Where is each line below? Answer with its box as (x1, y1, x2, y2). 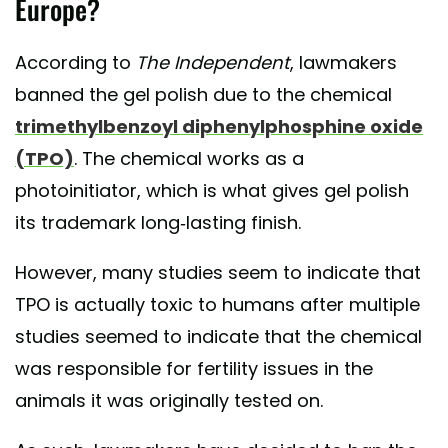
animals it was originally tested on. (15, 388, 323, 414)
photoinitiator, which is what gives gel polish (15, 178, 409, 204)
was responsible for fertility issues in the (15, 356, 373, 382)
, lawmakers (290, 50, 397, 76)
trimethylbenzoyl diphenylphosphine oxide (15, 114, 423, 140)
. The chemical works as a (74, 146, 304, 172)
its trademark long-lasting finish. (15, 210, 301, 236)
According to (15, 50, 136, 76)
